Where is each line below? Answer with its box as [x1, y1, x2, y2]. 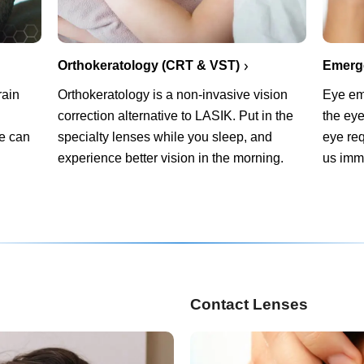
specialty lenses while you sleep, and [57, 129, 272, 144]
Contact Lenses [189, 295, 308, 313]
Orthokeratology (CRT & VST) [57, 58, 240, 72]
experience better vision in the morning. [57, 150, 284, 165]
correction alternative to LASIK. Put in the [57, 108, 293, 123]
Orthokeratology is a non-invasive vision [57, 87, 288, 102]
